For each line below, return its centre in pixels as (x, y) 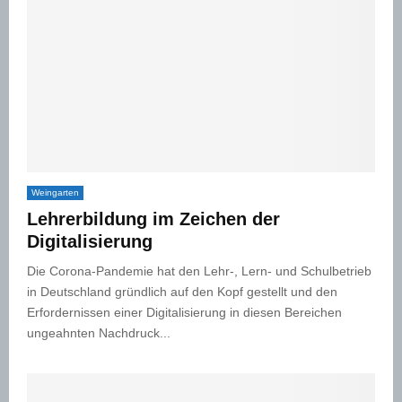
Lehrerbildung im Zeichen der (153, 218)
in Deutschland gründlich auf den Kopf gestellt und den (182, 291)
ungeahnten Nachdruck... (99, 332)
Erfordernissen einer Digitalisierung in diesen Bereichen (184, 312)
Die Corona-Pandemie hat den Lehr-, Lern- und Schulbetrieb (199, 271)
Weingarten (55, 192)
